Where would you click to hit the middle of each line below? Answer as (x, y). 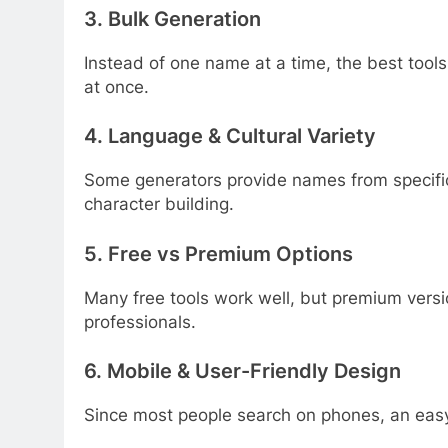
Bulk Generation (184, 19)
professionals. (140, 321)
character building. (159, 204)
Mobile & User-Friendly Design (254, 371)
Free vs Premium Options (230, 253)
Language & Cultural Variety (242, 136)
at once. (116, 86)
